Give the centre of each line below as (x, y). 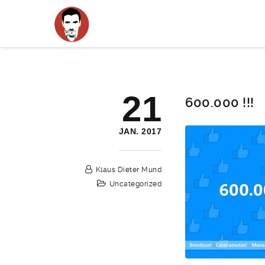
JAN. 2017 (140, 131)
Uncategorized (135, 184)
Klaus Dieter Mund (129, 170)
